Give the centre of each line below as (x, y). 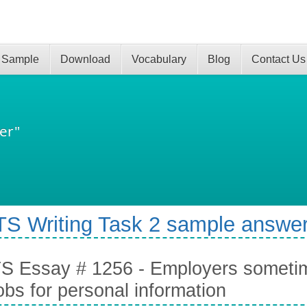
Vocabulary (159, 59)
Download (85, 59)
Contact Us (279, 59)
